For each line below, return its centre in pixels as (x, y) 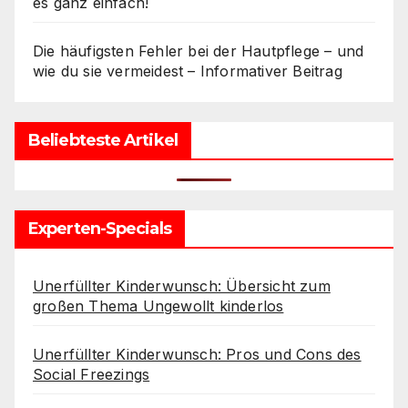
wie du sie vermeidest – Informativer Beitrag (188, 71)
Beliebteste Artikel (103, 141)
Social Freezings (92, 375)
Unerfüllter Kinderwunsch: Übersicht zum (182, 286)
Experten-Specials (100, 229)
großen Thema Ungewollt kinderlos (158, 306)
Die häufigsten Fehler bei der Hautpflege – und (199, 51)
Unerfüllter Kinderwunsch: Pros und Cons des (197, 355)
